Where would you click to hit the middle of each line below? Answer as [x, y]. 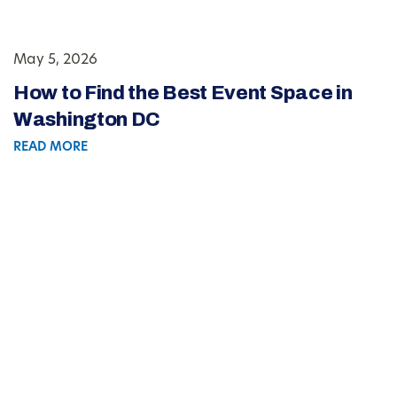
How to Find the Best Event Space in [183, 93]
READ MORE [51, 148]
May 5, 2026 [55, 61]
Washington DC [87, 120]
